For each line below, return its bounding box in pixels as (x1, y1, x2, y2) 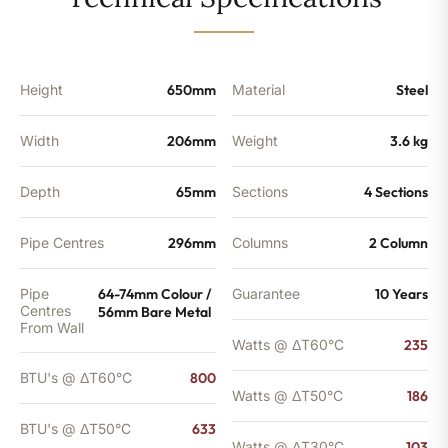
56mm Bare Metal (97, 302, 211, 321)
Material (232, 80, 285, 98)
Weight (232, 131, 278, 149)
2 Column (369, 233, 428, 252)
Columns (232, 233, 288, 251)
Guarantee (232, 284, 300, 302)
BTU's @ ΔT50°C (20, 419, 131, 437)
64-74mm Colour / (97, 284, 212, 303)
